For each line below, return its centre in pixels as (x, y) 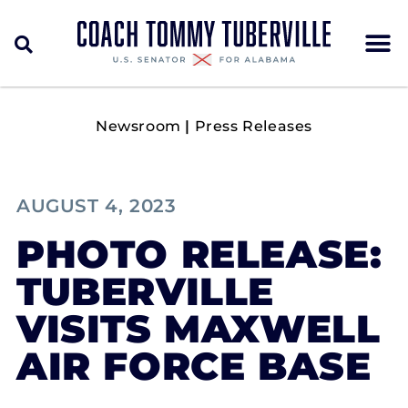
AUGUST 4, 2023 (97, 206)
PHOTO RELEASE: (199, 254)
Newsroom (138, 126)
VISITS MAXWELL (199, 329)
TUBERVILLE (146, 291)
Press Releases (254, 126)
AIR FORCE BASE (194, 366)
